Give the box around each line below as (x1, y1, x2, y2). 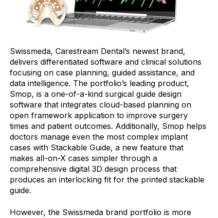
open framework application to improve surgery (10, 110, 188, 121)
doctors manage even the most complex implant (10, 132, 188, 142)
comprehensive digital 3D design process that (10, 164, 177, 174)
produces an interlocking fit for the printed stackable (10, 175, 204, 185)
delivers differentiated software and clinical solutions (10, 57, 201, 67)
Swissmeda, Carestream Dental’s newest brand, (10, 46, 185, 56)
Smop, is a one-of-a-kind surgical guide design (10, 89, 182, 99)
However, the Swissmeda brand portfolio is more (10, 207, 191, 217)
